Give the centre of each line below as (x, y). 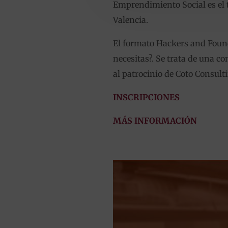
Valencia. (131, 20)
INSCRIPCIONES (146, 97)
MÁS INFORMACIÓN (155, 120)
